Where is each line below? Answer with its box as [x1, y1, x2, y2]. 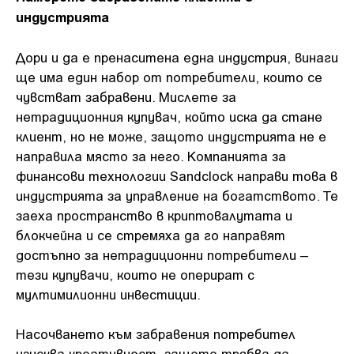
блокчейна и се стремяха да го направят [16, 226, 285, 243]
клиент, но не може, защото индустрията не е [16, 127, 326, 144]
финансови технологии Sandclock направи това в [16, 167, 337, 183]
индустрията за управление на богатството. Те [16, 186, 338, 203]
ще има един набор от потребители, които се [16, 68, 322, 85]
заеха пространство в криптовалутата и [16, 206, 292, 223]
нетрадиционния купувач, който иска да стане [16, 107, 322, 124]
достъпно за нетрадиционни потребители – [16, 246, 308, 262]
